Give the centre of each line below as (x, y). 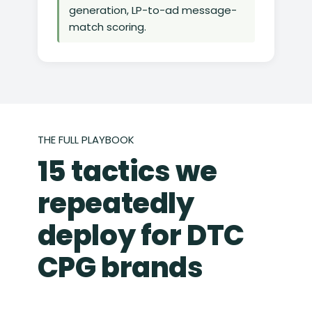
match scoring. (107, 27)
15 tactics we (127, 172)
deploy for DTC (141, 236)
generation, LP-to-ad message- (153, 10)
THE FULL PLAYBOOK (86, 140)
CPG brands (120, 268)
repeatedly (116, 204)
